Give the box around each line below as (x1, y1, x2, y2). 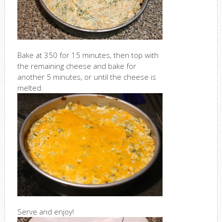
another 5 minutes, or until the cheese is (17, 71, 156, 82)
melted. (17, 82, 43, 93)
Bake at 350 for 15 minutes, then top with (17, 50, 159, 60)
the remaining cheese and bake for (17, 60, 136, 71)
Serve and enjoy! (17, 207, 74, 217)
